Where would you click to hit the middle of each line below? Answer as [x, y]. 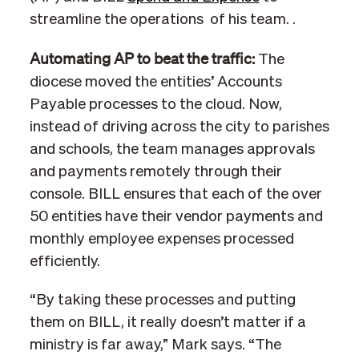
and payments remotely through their [155, 171]
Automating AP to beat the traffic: [143, 58]
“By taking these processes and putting [162, 300]
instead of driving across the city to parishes [179, 127]
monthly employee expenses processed [161, 239]
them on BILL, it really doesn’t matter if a [167, 322]
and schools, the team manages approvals [172, 149]
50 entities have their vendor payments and [176, 216]
